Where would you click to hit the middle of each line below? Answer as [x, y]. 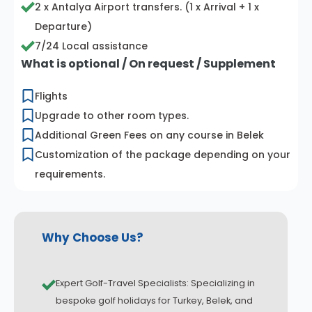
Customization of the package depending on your [163, 154]
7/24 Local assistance [91, 46]
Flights [51, 96]
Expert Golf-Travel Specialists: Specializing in [155, 283]
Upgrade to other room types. [112, 115]
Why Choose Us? [93, 237]
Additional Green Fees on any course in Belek [149, 135]
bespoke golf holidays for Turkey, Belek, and [154, 300]
